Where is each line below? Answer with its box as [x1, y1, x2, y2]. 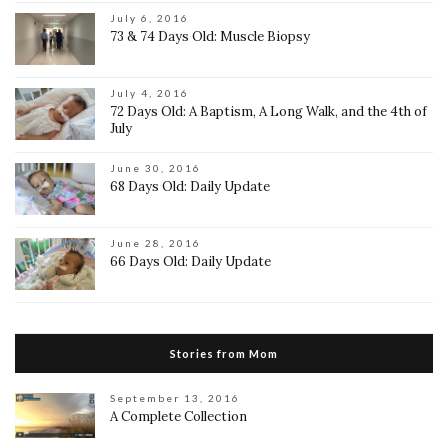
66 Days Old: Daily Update [110, 252, 271, 270]
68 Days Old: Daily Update [110, 177, 270, 195]
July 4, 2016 [110, 86, 189, 99]
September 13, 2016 [110, 391, 240, 404]
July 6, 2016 [110, 11, 189, 24]
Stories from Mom [170, 346, 278, 360]
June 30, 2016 [110, 161, 201, 174]
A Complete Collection [110, 407, 247, 425]
